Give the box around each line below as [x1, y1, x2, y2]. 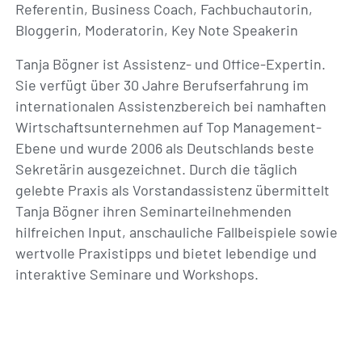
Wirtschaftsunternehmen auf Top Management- [15, 118, 322, 136]
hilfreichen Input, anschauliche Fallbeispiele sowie [15, 223, 339, 241]
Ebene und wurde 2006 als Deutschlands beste [15, 139, 315, 157]
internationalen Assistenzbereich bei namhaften [15, 97, 327, 115]
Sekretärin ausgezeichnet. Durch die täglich [15, 160, 298, 178]
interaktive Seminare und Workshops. [15, 265, 263, 283]
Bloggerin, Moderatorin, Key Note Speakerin [15, 21, 299, 39]
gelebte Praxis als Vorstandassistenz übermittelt [15, 181, 330, 199]
